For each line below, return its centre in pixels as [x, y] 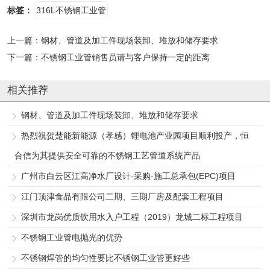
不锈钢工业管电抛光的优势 [71, 237]
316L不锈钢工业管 [71, 11]
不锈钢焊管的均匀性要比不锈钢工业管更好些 [105, 258]
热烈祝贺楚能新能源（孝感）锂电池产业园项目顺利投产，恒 [135, 135]
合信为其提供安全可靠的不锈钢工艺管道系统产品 [107, 155]
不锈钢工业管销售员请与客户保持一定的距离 [125, 57]
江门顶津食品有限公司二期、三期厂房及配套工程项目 [122, 196]
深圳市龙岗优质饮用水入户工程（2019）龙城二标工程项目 [132, 217]
